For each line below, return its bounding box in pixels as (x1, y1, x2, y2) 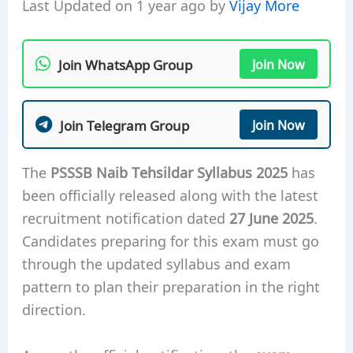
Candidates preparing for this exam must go (21, 229, 319, 251)
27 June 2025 (229, 206, 314, 228)
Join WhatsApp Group (58, 54, 192, 73)
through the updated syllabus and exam (21, 252, 291, 273)
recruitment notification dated (21, 206, 229, 228)
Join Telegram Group (59, 114, 189, 134)
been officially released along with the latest (21, 184, 318, 205)
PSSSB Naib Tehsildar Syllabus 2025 (50, 161, 288, 182)
